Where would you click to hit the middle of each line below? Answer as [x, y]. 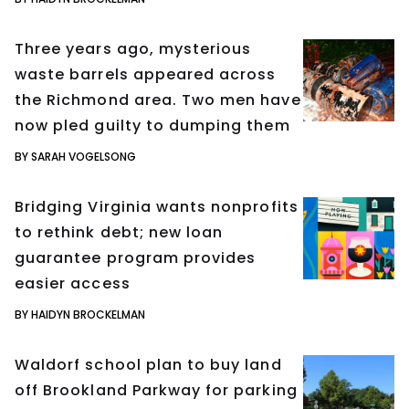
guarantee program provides [136, 258]
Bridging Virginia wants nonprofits [157, 207]
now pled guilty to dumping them [152, 126]
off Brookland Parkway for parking [156, 391]
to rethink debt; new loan [119, 233]
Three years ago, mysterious [133, 49]
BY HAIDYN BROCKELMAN [80, 315]
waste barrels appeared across [146, 75]
